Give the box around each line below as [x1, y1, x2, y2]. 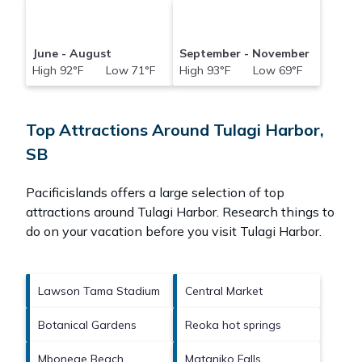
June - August [32, 46, 112, 61]
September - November [179, 46, 309, 61]
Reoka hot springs [185, 318, 281, 333]
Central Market [185, 284, 263, 299]
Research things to [219, 204, 335, 221]
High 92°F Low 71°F [32, 63, 155, 78]
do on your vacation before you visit [26, 223, 240, 240]
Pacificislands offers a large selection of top [26, 184, 284, 201]
